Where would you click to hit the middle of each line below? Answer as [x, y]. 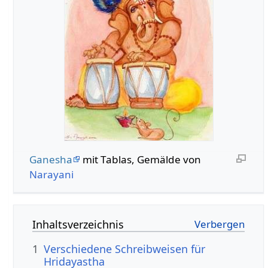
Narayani [51, 174]
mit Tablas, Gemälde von [140, 159]
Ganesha [51, 159]
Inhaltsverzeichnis [78, 225]
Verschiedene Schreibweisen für [125, 249]
